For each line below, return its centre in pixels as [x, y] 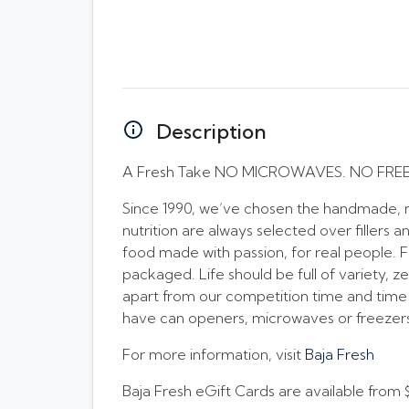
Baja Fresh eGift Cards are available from [263, 390]
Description [211, 131]
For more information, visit [214, 354]
